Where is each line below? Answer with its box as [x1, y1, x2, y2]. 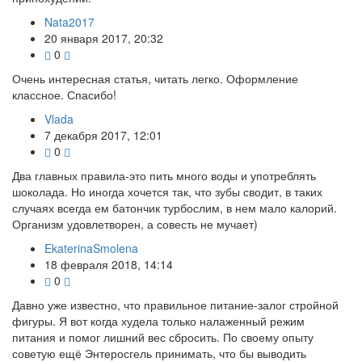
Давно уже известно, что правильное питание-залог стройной [12, 296, 339, 313]
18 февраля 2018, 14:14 [44, 255, 173, 272]
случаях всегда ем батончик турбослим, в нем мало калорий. [12, 199, 337, 216]
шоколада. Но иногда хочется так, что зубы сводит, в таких [12, 183, 322, 200]
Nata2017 [44, 13, 95, 30]
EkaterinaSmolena [44, 239, 138, 256]
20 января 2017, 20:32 [44, 29, 163, 46]
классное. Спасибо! [12, 86, 116, 103]
